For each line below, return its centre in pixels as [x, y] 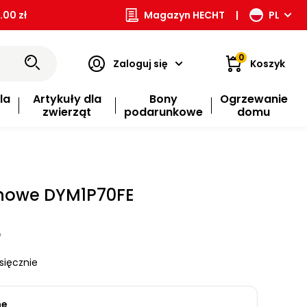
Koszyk [267, 64]
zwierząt [67, 112]
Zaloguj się [140, 64]
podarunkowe [163, 112]
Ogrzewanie [254, 99]
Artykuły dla [67, 99]
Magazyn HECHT [184, 15]
